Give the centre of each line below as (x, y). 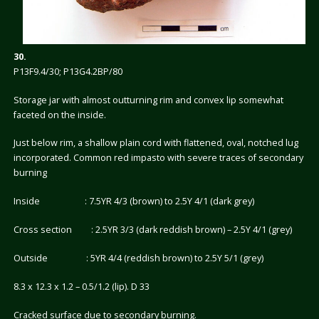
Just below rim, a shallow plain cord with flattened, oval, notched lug (156, 143)
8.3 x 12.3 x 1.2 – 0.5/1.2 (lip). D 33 (81, 286)
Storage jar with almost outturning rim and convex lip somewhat (148, 100)
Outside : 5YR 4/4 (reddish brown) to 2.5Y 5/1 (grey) (138, 258)
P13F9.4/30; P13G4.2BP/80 (68, 71)
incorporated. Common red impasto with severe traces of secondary (158, 158)
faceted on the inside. (59, 115)
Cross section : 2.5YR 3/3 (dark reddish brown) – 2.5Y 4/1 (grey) (152, 230)
